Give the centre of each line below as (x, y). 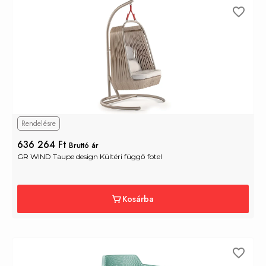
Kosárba (138, 199)
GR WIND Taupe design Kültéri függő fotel (90, 156)
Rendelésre (39, 123)
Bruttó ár (84, 145)
